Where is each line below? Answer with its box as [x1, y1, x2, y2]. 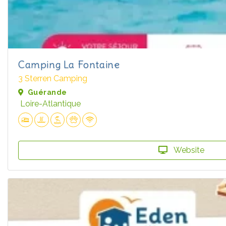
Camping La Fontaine [18, 58, 120, 71]
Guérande [28, 88, 67, 97]
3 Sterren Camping [18, 74, 87, 84]
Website [172, 145, 204, 155]
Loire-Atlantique [20, 99, 81, 109]
